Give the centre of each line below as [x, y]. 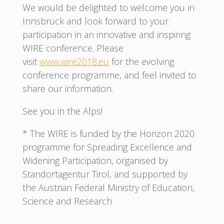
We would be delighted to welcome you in [108, 7]
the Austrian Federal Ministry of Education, [108, 187]
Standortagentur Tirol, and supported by [105, 174]
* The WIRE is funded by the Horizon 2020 [108, 133]
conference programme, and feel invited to [109, 75]
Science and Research [67, 201]
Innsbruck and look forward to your [95, 21]
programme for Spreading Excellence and [107, 147]
